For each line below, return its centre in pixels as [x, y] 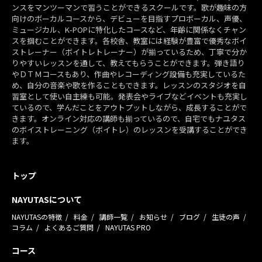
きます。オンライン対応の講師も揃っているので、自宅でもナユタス [129, 119]
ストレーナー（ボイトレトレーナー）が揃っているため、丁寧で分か [129, 52]
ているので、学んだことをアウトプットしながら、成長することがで [129, 108]
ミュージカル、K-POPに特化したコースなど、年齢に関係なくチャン [129, 30]
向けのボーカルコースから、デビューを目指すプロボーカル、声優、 [129, 19]
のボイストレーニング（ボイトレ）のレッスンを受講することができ [130, 130]
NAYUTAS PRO [128, 227]
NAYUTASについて [47, 200]
